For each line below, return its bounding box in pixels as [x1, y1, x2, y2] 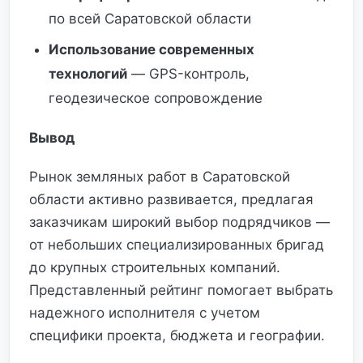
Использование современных [49, 41, 254, 58]
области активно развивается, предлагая [29, 191, 314, 207]
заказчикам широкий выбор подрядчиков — [29, 214, 330, 230]
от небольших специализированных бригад [29, 237, 324, 253]
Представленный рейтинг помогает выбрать [29, 282, 333, 298]
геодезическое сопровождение [49, 90, 263, 106]
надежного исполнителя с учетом [29, 305, 260, 321]
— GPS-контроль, [127, 66, 250, 82]
